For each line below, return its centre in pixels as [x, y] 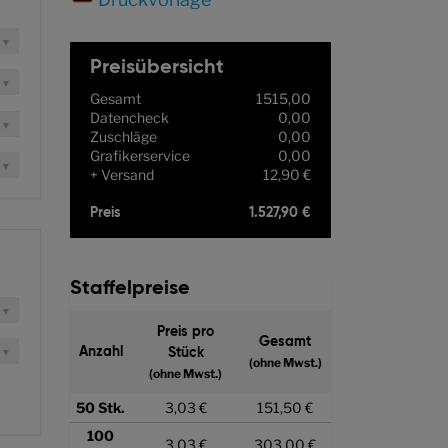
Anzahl [100, 351]
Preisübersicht [156, 67]
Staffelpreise [129, 288]
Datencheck [129, 117]
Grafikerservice [139, 155]
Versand [127, 174]
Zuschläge [123, 136]
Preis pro [186, 331]
